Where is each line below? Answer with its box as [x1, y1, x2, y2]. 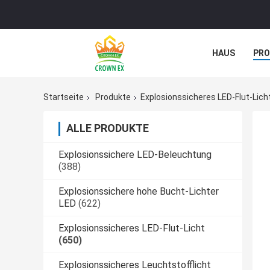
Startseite [43, 92, 84, 102]
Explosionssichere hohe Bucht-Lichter [58, 186, 219, 198]
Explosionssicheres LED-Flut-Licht [58, 222, 205, 234]
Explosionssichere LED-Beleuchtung [58, 149, 212, 161]
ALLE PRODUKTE [66, 122, 149, 135]
